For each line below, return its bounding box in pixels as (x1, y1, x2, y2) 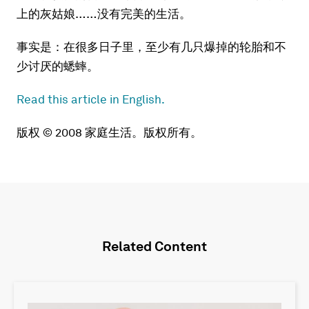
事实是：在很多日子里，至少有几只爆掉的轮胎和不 (17, 39, 286, 54)
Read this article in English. (17, 92, 165, 106)
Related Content (102, 237, 207, 255)
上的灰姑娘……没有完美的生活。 (17, 6, 191, 21)
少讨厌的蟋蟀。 (17, 59, 99, 73)
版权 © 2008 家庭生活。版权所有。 (17, 125, 202, 139)
